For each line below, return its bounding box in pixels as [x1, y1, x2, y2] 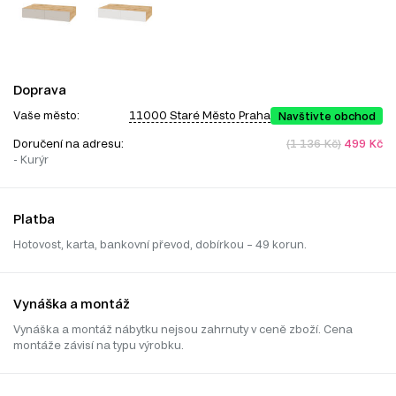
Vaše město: [13, 108, 80, 121]
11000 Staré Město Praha [129, 109, 270, 122]
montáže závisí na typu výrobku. [13, 338, 184, 351]
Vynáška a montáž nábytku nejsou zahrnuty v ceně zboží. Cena [13, 322, 353, 335]
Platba [13, 210, 55, 226]
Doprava [13, 81, 66, 97]
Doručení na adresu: [13, 136, 126, 149]
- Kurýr [13, 152, 49, 165]
